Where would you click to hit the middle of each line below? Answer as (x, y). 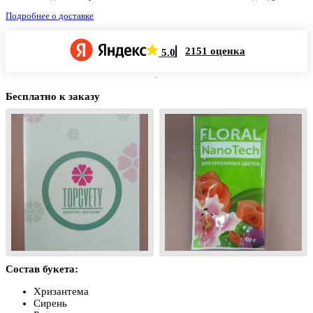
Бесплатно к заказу (53, 96)
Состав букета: (42, 269)
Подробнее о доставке (50, 15)
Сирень (50, 303)
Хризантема (61, 291)
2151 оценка (215, 51)
